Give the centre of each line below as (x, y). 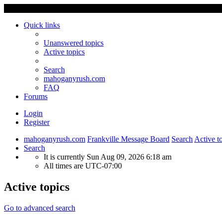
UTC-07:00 (104, 166)
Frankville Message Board (128, 139)
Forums (36, 96)
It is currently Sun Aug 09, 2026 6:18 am (108, 157)
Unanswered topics (74, 43)
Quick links (42, 25)
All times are (64, 166)
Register (37, 122)
